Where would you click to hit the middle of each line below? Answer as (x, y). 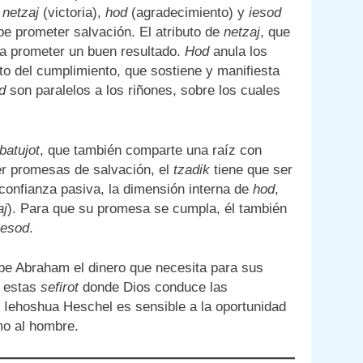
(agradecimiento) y (188, 13)
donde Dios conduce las (153, 288)
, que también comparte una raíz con (150, 150)
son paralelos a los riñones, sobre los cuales (143, 91)
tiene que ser (251, 169)
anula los (238, 52)
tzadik (191, 169)
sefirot (59, 288)
